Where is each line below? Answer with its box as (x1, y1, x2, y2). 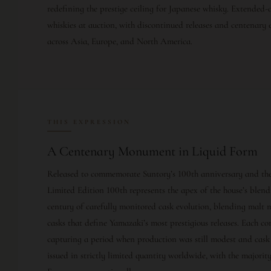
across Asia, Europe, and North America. (47, 36, 192, 47)
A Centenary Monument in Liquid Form (47, 143, 258, 160)
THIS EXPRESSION (47, 118, 131, 126)
